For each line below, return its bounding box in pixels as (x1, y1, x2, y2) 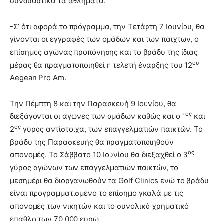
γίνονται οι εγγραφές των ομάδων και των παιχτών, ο (10, 35, 199, 44)
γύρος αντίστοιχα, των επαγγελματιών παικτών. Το (21, 124, 203, 134)
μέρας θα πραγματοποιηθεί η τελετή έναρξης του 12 (10, 60, 192, 70)
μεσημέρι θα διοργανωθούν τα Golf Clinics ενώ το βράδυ (10, 176, 209, 185)
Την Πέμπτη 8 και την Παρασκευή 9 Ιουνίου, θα (10, 99, 176, 109)
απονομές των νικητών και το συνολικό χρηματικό (10, 201, 189, 211)
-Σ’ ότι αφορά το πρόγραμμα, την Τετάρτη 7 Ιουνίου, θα (10, 22, 205, 32)
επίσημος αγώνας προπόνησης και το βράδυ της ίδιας (10, 47, 198, 57)
